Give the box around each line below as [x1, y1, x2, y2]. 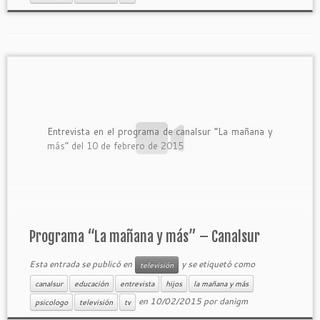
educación [74, 279, 109, 289]
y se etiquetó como [179, 257, 255, 270]
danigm [219, 294, 248, 307]
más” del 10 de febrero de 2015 [47, 139, 190, 152]
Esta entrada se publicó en [29, 257, 134, 270]
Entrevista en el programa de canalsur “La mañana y [47, 124, 273, 138]
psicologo [34, 297, 68, 307]
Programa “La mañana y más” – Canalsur [29, 228, 260, 246]
